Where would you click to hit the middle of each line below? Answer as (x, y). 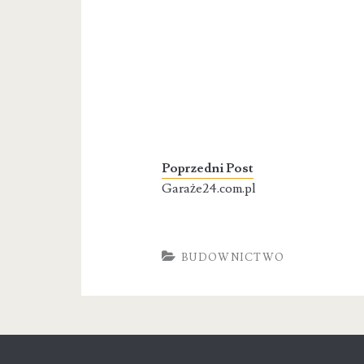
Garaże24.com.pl (209, 189)
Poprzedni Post (208, 169)
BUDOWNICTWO (233, 258)
